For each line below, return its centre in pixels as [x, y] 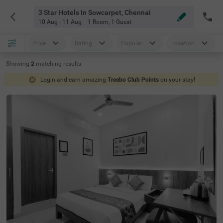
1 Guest [121, 22]
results [72, 64]
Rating [83, 43]
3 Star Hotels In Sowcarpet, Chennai [94, 12]
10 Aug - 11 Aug [60, 22]
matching [50, 64]
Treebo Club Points [133, 80]
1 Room [98, 22]
